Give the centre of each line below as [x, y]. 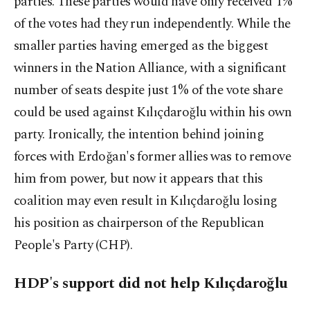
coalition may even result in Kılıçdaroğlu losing [146, 201]
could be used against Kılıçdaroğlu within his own [153, 113]
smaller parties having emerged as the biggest [141, 46]
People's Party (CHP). [73, 246]
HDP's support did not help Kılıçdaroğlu [151, 284]
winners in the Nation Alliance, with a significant [150, 69]
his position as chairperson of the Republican [139, 224]
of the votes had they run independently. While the [152, 24]
